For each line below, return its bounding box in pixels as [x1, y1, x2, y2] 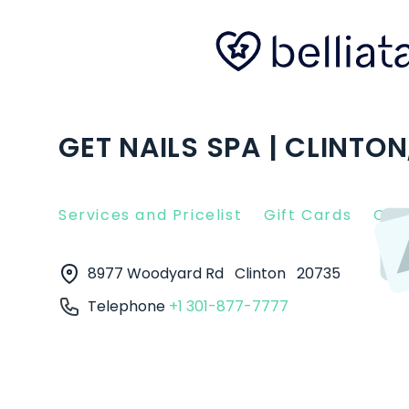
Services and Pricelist [58, 204, 243, 225]
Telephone [88, 296, 169, 317]
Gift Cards [264, 204, 352, 225]
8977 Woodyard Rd [88, 263, 227, 284]
